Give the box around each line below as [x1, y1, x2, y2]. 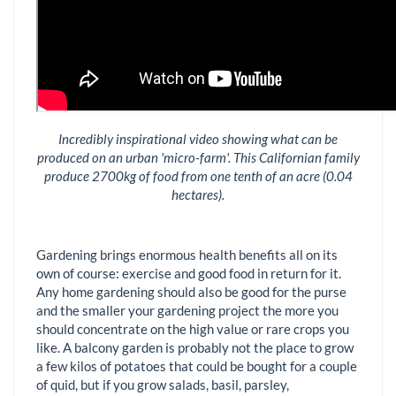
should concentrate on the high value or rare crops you [36, 320, 349, 337]
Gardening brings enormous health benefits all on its [36, 246, 338, 263]
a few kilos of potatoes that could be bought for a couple [36, 357, 357, 374]
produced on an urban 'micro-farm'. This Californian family [36, 149, 360, 166]
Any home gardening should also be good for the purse [36, 283, 346, 300]
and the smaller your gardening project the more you [36, 301, 339, 318]
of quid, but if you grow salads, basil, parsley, [36, 376, 289, 392]
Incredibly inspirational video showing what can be [58, 131, 338, 148]
